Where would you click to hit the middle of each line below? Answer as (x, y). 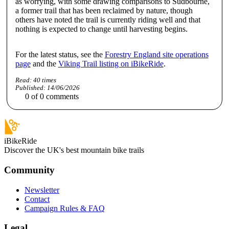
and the (44, 64)
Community (29, 170)
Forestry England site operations (156, 55)
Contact (37, 199)
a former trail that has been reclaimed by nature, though (104, 11)
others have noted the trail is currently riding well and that (108, 20)
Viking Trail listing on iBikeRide (111, 64)
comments (62, 97)
